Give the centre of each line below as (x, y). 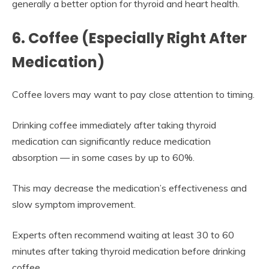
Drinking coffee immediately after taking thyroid (114, 125)
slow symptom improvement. (74, 204)
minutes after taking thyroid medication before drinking (129, 251)
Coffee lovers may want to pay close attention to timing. (133, 95)
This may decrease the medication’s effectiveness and (129, 188)
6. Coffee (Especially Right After (129, 38)
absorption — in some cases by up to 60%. (103, 158)
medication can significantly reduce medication (111, 141)
